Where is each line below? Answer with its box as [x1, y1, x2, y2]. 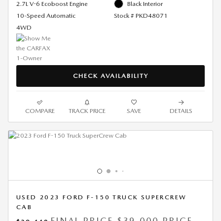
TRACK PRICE [68, 107, 106, 115]
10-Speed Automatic [16, 11, 75, 19]
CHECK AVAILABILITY [73, 72, 148, 79]
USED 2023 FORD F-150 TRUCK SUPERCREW [16, 193, 187, 201]
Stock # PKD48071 [113, 11, 168, 19]
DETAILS [170, 107, 193, 115]
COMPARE [25, 107, 55, 115]
